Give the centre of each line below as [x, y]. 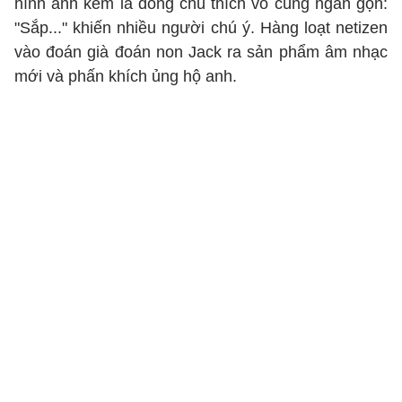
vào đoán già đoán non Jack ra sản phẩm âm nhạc [201, 52]
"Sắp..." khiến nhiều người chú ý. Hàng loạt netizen [201, 28]
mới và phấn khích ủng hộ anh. [128, 76]
